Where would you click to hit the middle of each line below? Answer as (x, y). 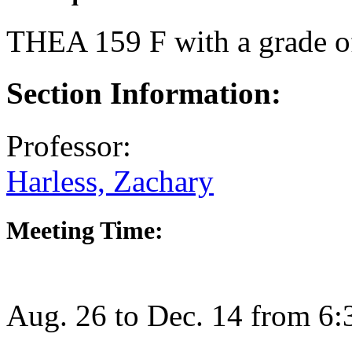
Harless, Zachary (110, 181)
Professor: (69, 145)
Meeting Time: (85, 230)
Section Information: (144, 93)
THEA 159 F (86, 42)
